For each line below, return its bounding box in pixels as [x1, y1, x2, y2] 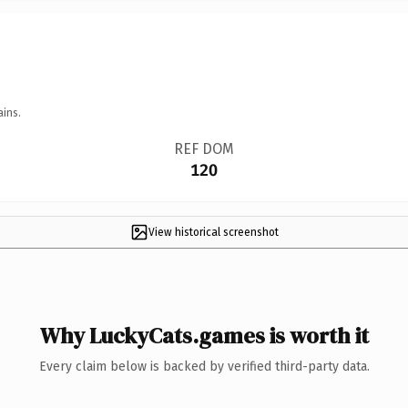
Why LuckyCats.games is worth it [39, 320, 369, 351]
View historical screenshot [148, 225, 279, 239]
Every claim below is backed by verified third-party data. [38, 358, 370, 374]
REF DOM [173, 139, 234, 158]
